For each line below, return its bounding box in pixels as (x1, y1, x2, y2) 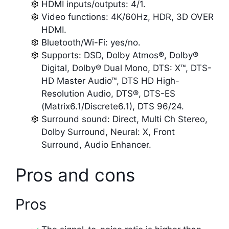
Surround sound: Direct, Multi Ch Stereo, (41, 113, 208, 124)
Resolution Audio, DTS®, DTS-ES (41, 88, 175, 99)
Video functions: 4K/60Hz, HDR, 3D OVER (41, 11, 214, 22)
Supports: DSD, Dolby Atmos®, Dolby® (41, 50, 198, 60)
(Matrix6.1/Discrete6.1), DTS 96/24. (41, 101, 184, 111)
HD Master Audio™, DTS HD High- (41, 75, 179, 86)
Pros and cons (15, 164, 135, 186)
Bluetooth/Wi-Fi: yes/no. (41, 37, 141, 48)
